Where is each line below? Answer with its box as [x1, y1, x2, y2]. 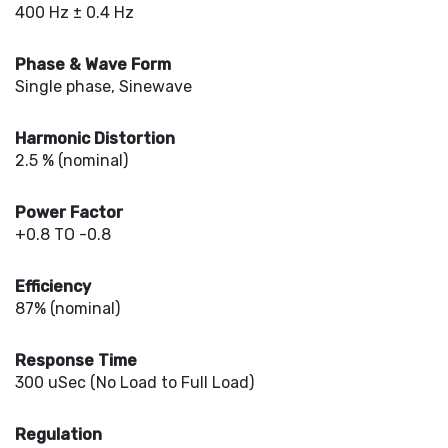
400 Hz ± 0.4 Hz [15, 3, 134, 22]
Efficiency [15, 277, 91, 296]
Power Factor [15, 203, 123, 222]
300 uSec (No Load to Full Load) [15, 373, 254, 392]
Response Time [15, 351, 137, 370]
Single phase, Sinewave [15, 77, 192, 96]
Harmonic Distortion [15, 129, 175, 148]
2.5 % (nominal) [15, 151, 128, 170]
